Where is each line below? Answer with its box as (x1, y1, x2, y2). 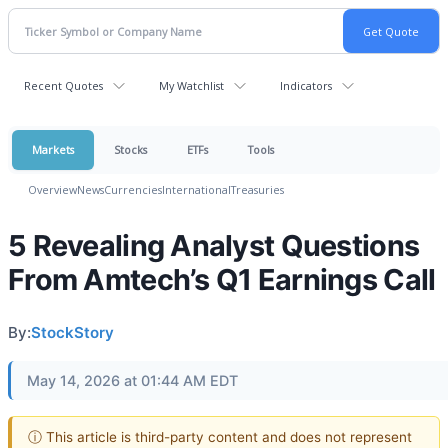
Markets (32, 142, 74, 157)
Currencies (104, 182, 162, 197)
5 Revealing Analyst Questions (8, 228, 420, 263)
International (162, 182, 231, 197)
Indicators (280, 78, 332, 93)
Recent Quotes (24, 78, 103, 93)
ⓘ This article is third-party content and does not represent (28, 428, 412, 445)
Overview (28, 182, 77, 197)
